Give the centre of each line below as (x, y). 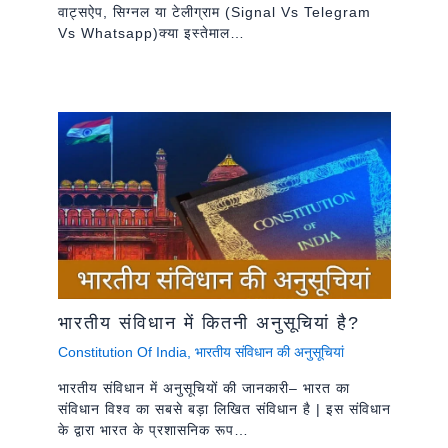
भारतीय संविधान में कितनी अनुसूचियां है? (208, 323)
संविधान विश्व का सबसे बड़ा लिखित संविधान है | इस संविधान (224, 409)
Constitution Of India (122, 352)
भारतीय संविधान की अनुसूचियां (269, 352)
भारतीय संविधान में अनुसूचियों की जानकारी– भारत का (203, 388)
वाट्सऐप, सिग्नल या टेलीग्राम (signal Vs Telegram (214, 12)
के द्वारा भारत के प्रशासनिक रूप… (153, 430)
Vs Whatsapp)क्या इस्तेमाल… (151, 33)
